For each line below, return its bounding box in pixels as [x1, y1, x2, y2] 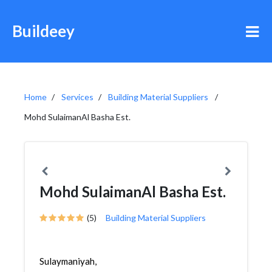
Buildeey [12, 21, 75, 41]
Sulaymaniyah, [39, 256, 97, 267]
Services [61, 92, 93, 102]
